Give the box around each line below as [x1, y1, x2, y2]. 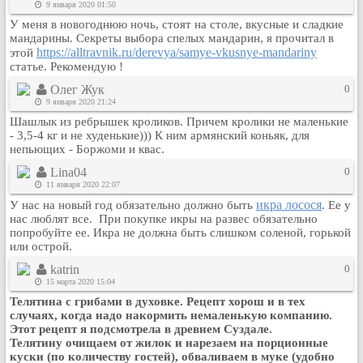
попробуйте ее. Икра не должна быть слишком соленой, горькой [10, 226, 351, 239]
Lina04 [49, 165, 87, 179]
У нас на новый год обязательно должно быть [10, 199, 256, 211]
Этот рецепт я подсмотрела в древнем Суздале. [10, 322, 272, 335]
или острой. [10, 240, 72, 253]
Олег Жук [49, 83, 105, 96]
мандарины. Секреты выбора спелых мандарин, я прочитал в [10, 32, 334, 45]
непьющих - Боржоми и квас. [10, 143, 164, 156]
